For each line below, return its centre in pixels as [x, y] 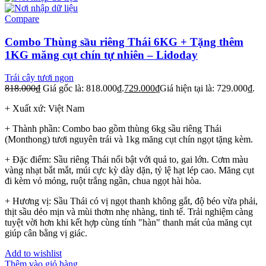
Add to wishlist [33, 254]
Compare [22, 19]
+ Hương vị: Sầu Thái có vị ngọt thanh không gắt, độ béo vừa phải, [131, 201]
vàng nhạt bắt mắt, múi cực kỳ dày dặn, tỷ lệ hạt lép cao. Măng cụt [129, 170]
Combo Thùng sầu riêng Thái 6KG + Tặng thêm [124, 42]
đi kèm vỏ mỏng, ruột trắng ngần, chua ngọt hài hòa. [103, 181]
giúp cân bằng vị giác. [46, 233]
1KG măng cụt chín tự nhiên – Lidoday [101, 55]
